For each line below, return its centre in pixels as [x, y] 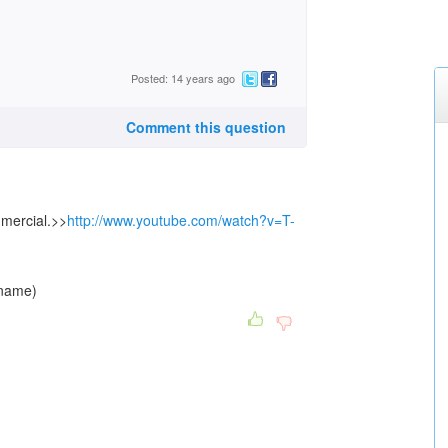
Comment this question [205, 127]
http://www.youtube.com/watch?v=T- [181, 220]
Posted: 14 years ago [183, 78]
